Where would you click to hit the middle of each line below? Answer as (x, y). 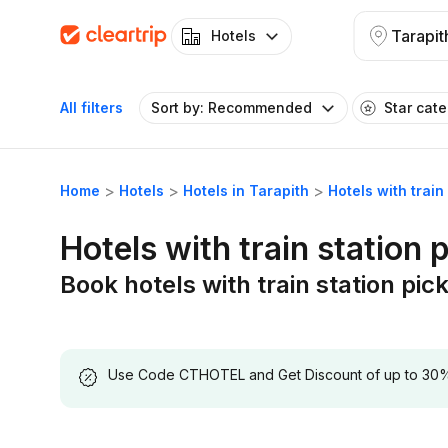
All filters (91, 107)
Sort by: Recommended (231, 107)
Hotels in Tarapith (246, 190)
